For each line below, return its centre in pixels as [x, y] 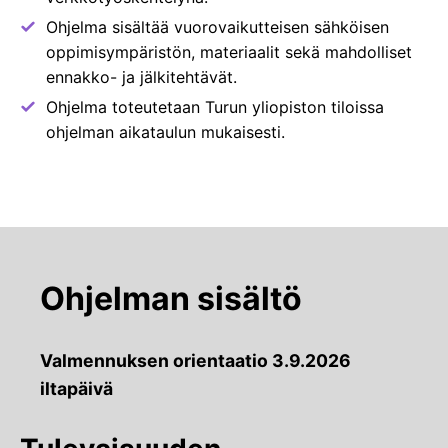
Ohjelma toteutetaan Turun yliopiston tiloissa [215, 107]
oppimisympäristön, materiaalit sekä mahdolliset [229, 52]
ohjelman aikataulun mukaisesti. [165, 132]
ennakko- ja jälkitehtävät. [141, 77]
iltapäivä [76, 389]
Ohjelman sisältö [171, 299]
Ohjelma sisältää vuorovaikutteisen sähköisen [217, 27]
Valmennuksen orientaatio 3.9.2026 [195, 361]
